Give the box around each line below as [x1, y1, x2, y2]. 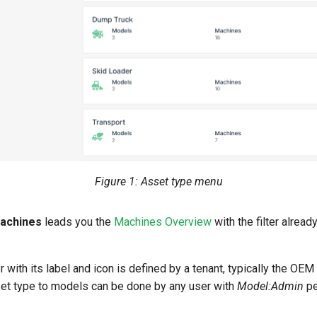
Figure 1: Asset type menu [94, 175, 223, 188]
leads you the [42, 215, 114, 229]
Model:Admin [237, 279, 304, 293]
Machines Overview [114, 215, 212, 229]
